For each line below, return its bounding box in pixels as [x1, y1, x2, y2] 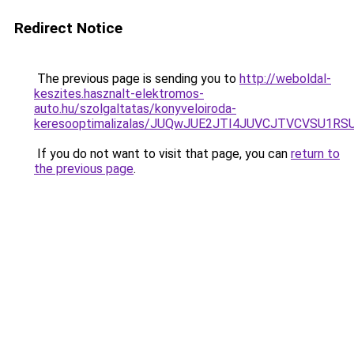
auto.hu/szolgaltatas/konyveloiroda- [34, 101, 236, 116]
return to [291, 146, 340, 161]
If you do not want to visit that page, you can [34, 146, 291, 161]
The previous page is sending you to [34, 71, 239, 86]
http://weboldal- [239, 71, 331, 86]
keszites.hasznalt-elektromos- [34, 86, 204, 101]
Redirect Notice [14, 19, 122, 37]
